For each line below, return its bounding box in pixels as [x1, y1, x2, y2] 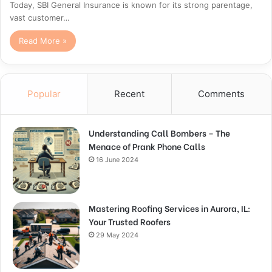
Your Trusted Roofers [89, 214, 171, 228]
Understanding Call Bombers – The [89, 126, 230, 139]
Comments [198, 87, 245, 100]
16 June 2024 [96, 155, 138, 164]
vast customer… [10, 12, 70, 22]
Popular [27, 87, 61, 100]
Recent [114, 87, 144, 100]
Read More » [19, 35, 67, 46]
